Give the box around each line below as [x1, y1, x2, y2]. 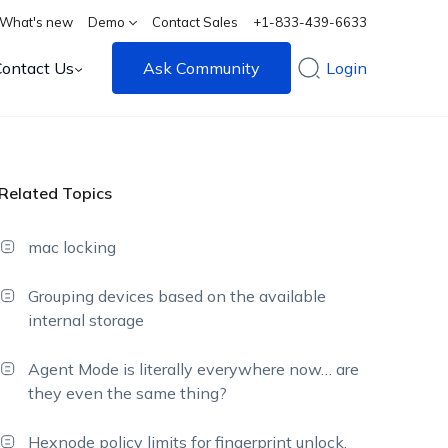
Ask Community [143, 58, 261, 78]
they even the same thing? [28, 383, 228, 403]
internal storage [28, 310, 145, 330]
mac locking [28, 237, 117, 257]
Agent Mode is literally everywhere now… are [28, 359, 360, 379]
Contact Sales [152, 14, 239, 30]
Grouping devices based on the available [28, 286, 327, 306]
